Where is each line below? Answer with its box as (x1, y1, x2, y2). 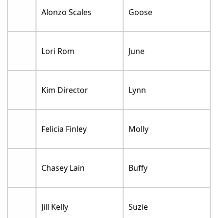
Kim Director (41, 84, 89, 95)
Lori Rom (41, 45, 75, 56)
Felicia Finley (41, 123, 87, 134)
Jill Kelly (41, 201, 69, 212)
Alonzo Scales (41, 6, 92, 18)
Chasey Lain (41, 162, 85, 173)
